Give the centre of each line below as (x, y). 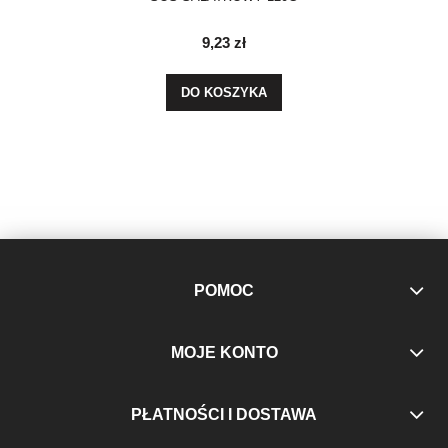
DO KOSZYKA (224, 93)
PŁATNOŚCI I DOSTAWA (224, 415)
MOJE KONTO (224, 353)
